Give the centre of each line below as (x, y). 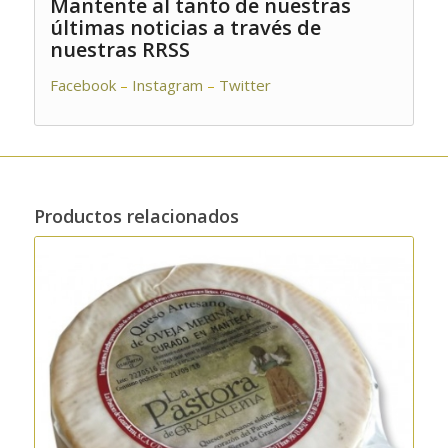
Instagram (167, 85)
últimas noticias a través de (185, 27)
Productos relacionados (136, 216)
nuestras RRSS (119, 49)
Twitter (246, 85)
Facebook (82, 85)
